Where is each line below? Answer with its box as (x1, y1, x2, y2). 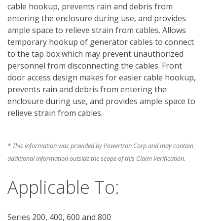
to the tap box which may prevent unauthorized (7, 48, 184, 59)
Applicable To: (7, 175, 119, 199)
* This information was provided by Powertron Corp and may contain (7, 141, 193, 150)
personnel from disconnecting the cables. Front (7, 60, 182, 71)
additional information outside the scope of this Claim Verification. (7, 153, 185, 163)
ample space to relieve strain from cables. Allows (7, 24, 186, 36)
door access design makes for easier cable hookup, (7, 72, 196, 83)
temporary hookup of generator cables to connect (7, 36, 194, 47)
